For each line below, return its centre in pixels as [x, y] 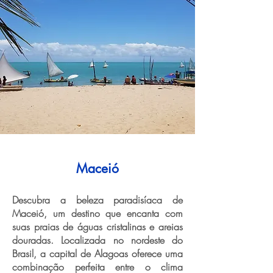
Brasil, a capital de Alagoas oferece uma [97, 253]
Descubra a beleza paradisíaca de [97, 200]
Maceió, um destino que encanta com [97, 213]
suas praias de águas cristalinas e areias [97, 227]
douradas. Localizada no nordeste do [97, 240]
